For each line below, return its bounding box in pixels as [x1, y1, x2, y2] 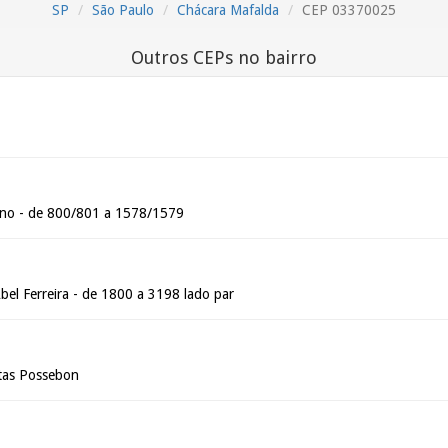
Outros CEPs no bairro [131, 47, 317, 68]
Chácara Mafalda [177, 2, 279, 18]
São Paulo [92, 2, 154, 18]
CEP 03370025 [302, 2, 396, 18]
